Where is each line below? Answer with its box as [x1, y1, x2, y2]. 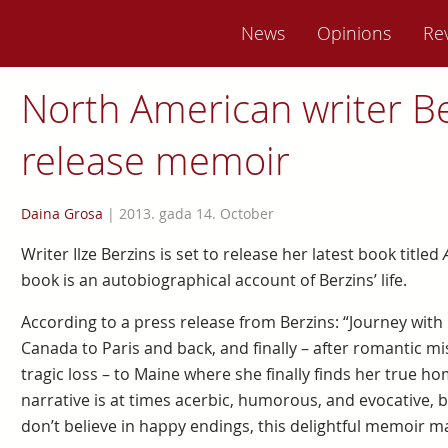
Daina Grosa [20, 204, 103, 223]
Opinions [317, 21, 391, 45]
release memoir [20, 135, 290, 186]
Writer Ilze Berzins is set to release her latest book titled [20, 243, 443, 265]
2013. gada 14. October [118, 204, 274, 223]
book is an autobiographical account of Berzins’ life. [20, 269, 407, 291]
